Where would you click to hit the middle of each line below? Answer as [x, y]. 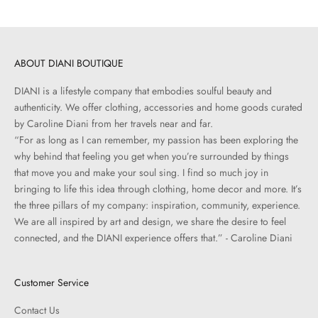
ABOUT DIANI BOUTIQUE [69, 63]
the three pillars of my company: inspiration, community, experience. [157, 205]
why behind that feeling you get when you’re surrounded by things [152, 156]
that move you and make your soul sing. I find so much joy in [141, 172]
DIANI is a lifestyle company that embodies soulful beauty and [143, 91]
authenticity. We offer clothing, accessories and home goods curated [158, 107]
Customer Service [51, 282]
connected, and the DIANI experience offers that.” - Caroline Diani [153, 237]
